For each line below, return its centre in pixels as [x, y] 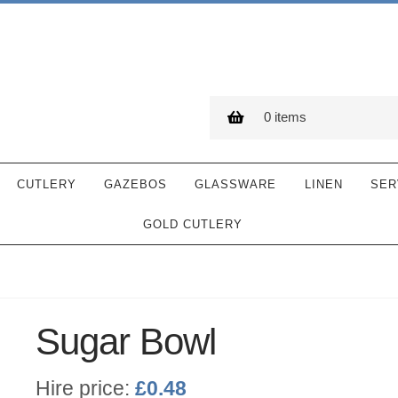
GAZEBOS [136, 184]
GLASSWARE [236, 184]
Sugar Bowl [126, 342]
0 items [285, 117]
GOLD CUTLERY [193, 225]
